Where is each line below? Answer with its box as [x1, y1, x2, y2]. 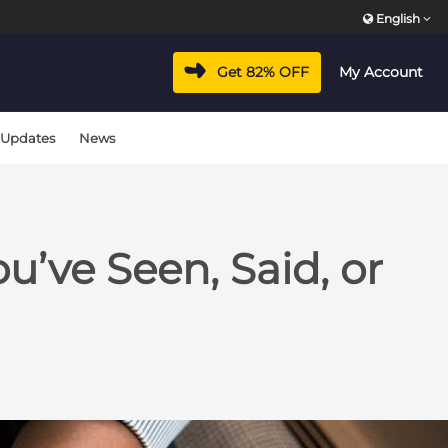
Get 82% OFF [217, 63, 309, 81]
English [376, 11, 420, 26]
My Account [339, 63, 423, 81]
